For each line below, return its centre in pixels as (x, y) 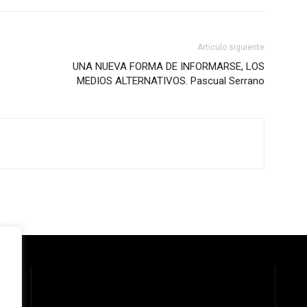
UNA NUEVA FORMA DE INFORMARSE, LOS (169, 66)
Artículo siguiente (231, 47)
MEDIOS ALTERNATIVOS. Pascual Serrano (171, 81)
